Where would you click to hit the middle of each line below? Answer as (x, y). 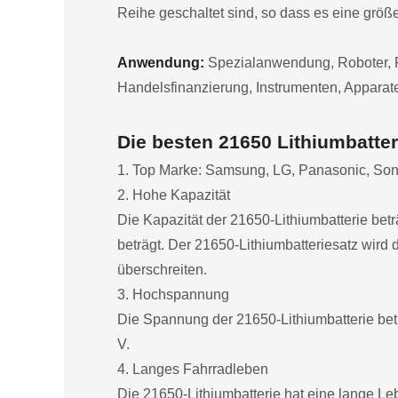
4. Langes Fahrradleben (193, 370)
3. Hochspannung (173, 295)
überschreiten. (162, 270)
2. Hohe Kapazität (174, 195)
